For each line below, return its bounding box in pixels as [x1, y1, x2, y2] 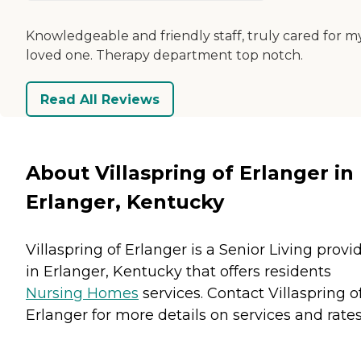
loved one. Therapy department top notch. [26, 48, 303, 64]
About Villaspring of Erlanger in [26, 160, 354, 185]
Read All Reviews [40, 91, 160, 107]
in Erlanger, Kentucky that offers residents [26, 262, 331, 280]
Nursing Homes [26, 284, 139, 302]
